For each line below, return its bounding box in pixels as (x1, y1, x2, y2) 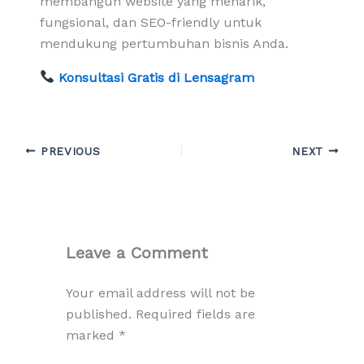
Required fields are (135, 305, 255, 322)
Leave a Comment (65, 242, 208, 262)
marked (65, 327, 119, 343)
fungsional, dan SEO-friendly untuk (39, 14, 262, 30)
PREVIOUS (36, 144, 101, 158)
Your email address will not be (65, 284, 255, 301)
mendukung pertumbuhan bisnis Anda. (39, 35, 288, 51)
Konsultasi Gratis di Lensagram (58, 69, 254, 85)
